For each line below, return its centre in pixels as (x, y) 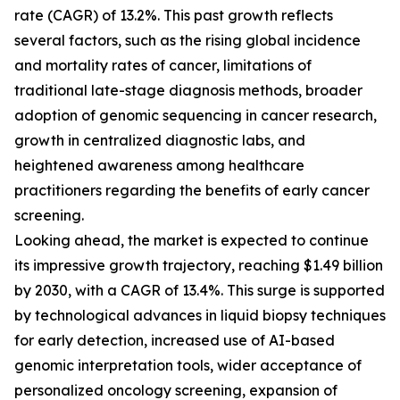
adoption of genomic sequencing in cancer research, (196, 116)
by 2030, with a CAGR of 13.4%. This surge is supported (200, 291)
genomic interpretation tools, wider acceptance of (188, 366)
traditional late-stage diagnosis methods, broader (188, 91)
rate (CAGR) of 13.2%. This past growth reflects (174, 16)
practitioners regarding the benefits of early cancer (192, 191)
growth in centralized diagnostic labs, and (160, 141)
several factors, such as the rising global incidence (187, 41)
